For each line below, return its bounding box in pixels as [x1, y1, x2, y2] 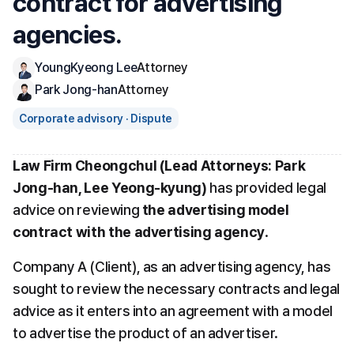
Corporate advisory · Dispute [19, 112, 173, 125]
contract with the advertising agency [13, 224, 265, 240]
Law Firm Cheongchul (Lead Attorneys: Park [13, 157, 306, 174]
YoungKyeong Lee [35, 60, 137, 75]
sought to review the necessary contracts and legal [13, 281, 341, 297]
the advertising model [141, 201, 289, 218]
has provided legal [206, 179, 326, 196]
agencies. [13, 20, 122, 50]
